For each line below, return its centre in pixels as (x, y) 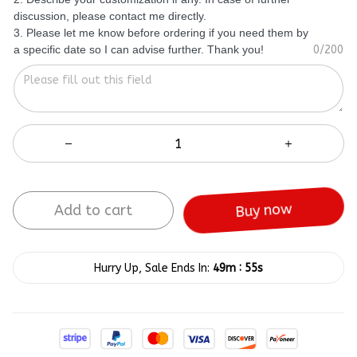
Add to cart (93, 211)
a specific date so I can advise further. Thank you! (139, 50)
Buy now (264, 211)
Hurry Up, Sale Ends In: (152, 268)
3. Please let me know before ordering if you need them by (161, 33)
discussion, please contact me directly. (110, 16)
